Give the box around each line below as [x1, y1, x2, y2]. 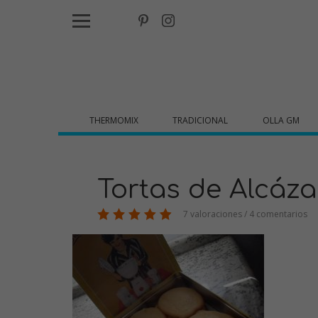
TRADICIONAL [172, 114, 229, 126]
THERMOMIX [89, 114, 139, 126]
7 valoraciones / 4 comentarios [181, 208, 307, 220]
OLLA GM [262, 114, 300, 126]
